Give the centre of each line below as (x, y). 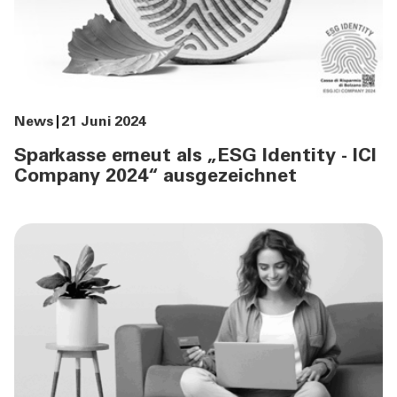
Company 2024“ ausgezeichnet (156, 178)
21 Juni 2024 (104, 123)
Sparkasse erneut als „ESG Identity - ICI (195, 157)
